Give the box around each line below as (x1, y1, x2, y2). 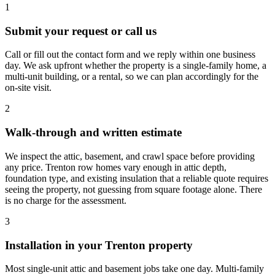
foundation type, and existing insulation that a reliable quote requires (5, 172, 268, 184)
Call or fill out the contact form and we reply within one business (5, 49, 255, 60)
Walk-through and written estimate (5, 126, 182, 139)
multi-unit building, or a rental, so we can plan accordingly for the (5, 71, 258, 82)
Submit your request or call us (5, 24, 157, 37)
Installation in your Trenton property (5, 238, 193, 252)
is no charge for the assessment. (5, 195, 126, 206)
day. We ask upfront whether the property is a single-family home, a (5, 60, 266, 71)
